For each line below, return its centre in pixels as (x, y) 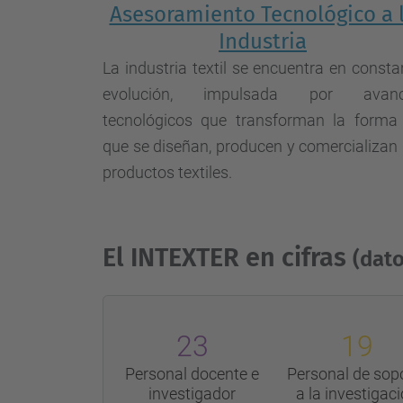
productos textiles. (167, 173)
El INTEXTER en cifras (228, 258)
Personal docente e (193, 374)
